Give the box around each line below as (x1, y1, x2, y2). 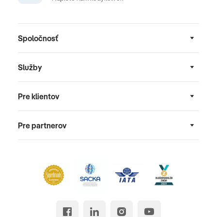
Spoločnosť (18, 33, 58, 43)
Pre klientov (18, 91, 60, 101)
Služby (18, 62, 42, 72)
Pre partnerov (18, 120, 67, 130)
